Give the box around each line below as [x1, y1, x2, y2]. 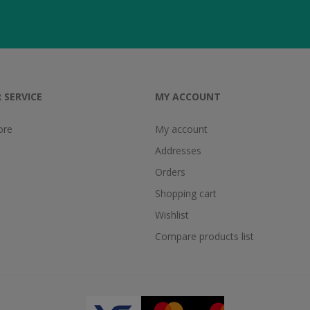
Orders [155, 165, 185, 179]
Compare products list [155, 230, 254, 243]
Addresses [155, 144, 201, 157]
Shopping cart [155, 187, 217, 200]
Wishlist [155, 208, 189, 221]
